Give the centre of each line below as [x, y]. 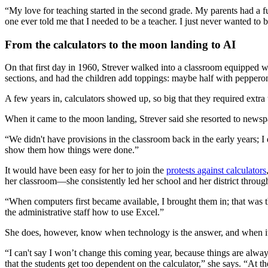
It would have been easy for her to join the [86, 170]
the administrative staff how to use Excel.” [84, 212]
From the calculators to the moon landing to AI [120, 44]
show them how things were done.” [72, 150]
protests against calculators [216, 170]
